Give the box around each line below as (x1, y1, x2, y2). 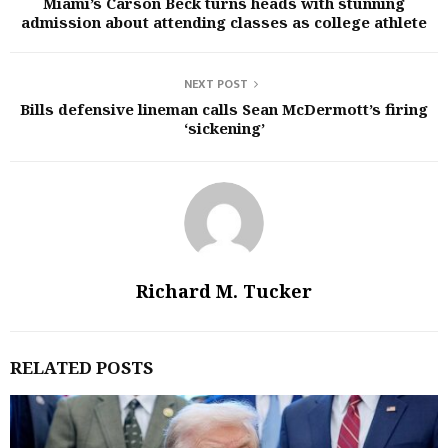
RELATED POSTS (10, 356, 153, 379)
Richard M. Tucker (136, 279, 312, 303)
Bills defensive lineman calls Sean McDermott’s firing (20, 99, 428, 119)
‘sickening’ (183, 118, 265, 138)
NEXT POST (184, 74, 248, 94)
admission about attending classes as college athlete (21, 12, 427, 32)
